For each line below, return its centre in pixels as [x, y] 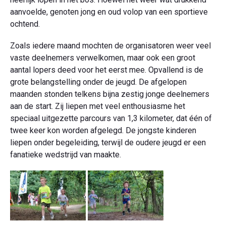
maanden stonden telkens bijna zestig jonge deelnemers [110, 94]
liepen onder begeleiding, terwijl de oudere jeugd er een [108, 142]
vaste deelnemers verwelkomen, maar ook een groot [103, 58]
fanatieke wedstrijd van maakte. [66, 154]
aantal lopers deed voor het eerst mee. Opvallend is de [107, 70]
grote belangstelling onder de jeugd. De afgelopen [98, 82]
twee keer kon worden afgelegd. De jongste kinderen [103, 130]
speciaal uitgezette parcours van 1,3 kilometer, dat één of [111, 118]
